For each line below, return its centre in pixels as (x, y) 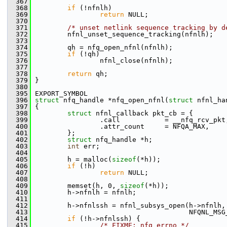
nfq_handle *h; (124, 140)
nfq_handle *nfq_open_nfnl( (116, 100)
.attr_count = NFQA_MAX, (120, 126)
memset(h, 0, (75, 186)
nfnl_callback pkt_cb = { (144, 113)
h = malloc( (71, 159)
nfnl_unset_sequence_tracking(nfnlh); (122, 34)
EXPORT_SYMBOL (59, 93)
